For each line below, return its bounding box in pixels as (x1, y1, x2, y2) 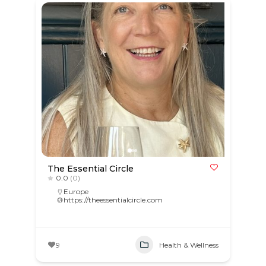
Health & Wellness (159, 240, 219, 249)
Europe (63, 187, 88, 196)
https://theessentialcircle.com (63, 195, 163, 204)
